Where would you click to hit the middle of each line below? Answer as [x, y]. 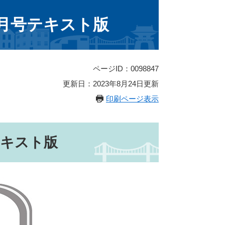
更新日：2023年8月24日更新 [111, 84]
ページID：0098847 [126, 69]
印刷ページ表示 [132, 99]
